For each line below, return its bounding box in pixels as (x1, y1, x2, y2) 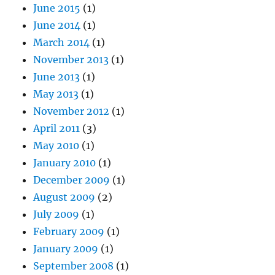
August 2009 (33, 190, 96, 203)
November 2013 (33, 53, 109, 66)
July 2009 (33, 207, 80, 220)
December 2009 (33, 173, 110, 186)
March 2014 (33, 36, 90, 48)
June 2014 (33, 18, 81, 31)
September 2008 (33, 259, 114, 272)
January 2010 (33, 156, 96, 169)
